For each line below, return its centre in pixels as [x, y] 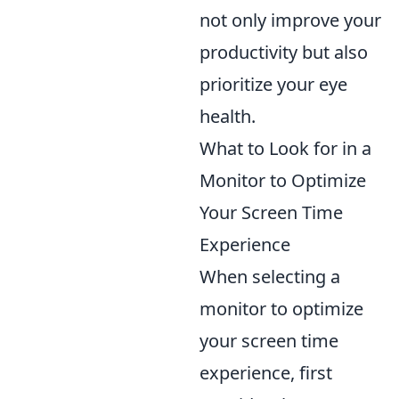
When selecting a [270, 277]
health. [228, 116]
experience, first [266, 373]
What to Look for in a [285, 148]
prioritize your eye [273, 84]
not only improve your [290, 20]
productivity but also [284, 52]
